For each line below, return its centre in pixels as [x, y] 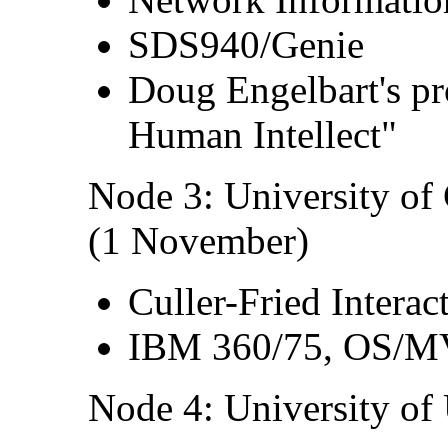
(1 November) [198, 240]
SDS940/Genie [246, 44]
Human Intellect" [262, 134]
